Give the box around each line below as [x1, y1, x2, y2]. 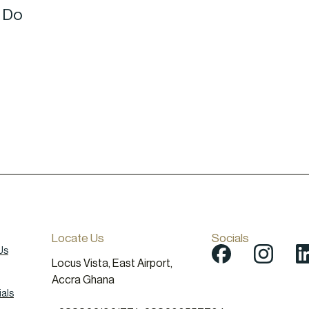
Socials [211, 232, 249, 244]
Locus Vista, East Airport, [51, 257, 172, 269]
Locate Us [51, 232, 104, 244]
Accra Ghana [51, 274, 114, 286]
